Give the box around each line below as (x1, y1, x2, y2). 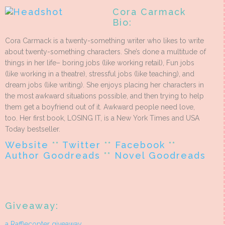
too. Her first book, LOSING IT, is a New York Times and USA (5, 114, 199, 123)
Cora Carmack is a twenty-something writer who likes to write (5, 37, 204, 45)
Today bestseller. (5, 125, 60, 134)
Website (5, 140, 49, 151)
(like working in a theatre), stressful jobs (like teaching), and (5, 70, 194, 78)
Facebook (115, 140, 165, 151)
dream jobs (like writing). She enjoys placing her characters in (5, 81, 204, 89)
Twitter (62, 140, 101, 151)
